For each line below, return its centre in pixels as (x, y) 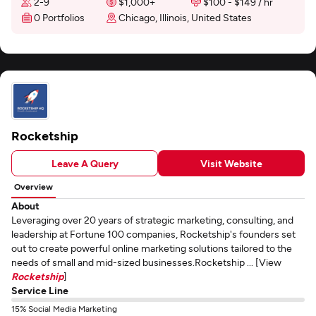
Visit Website (231, 163)
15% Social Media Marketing (64, 308)
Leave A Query (85, 163)
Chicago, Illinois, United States (185, 17)
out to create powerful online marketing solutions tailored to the (152, 248)
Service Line (40, 290)
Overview (34, 186)
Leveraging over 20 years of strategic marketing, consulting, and (152, 220)
